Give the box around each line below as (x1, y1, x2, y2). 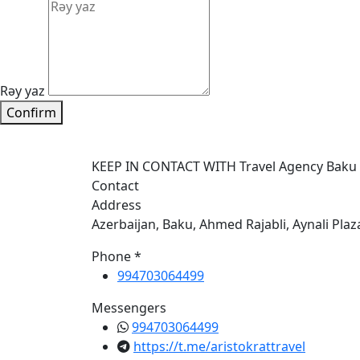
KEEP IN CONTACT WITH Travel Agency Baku (92, 157, 357, 175)
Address (92, 196, 141, 214)
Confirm (6, 104, 56, 121)
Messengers (92, 299, 166, 317)
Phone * (92, 247, 141, 265)
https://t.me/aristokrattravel (133, 337, 305, 355)
